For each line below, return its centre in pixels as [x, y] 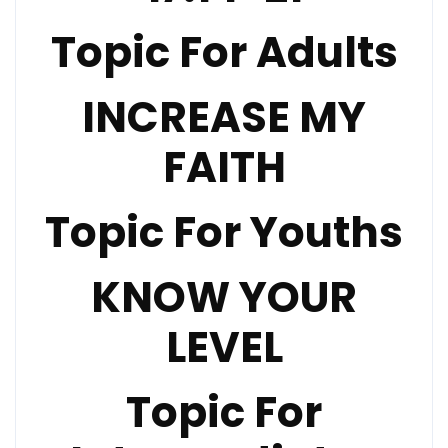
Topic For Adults [224, 52]
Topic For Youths [224, 232]
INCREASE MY [224, 117]
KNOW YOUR [224, 297]
